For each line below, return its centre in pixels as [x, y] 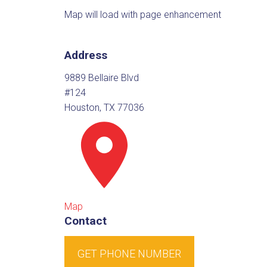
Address [86, 55]
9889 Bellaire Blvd [101, 78]
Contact [85, 221]
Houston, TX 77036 [104, 108]
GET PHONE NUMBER [129, 254]
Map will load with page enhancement [142, 15]
